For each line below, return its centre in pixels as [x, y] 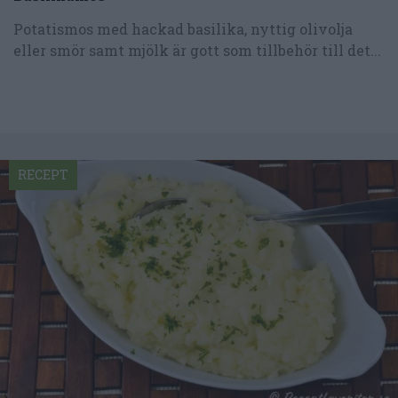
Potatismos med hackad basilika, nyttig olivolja [183, 28]
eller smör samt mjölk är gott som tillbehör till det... [197, 50]
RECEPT [43, 174]
